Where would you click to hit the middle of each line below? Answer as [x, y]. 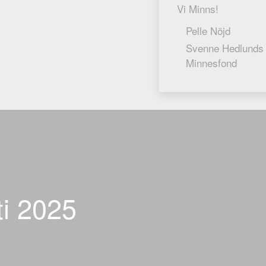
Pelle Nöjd [208, 31]
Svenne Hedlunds [225, 48]
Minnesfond [211, 63]
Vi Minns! [198, 9]
